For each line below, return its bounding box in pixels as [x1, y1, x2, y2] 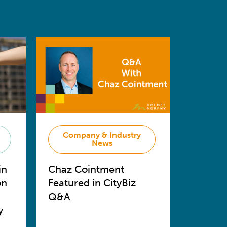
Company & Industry [63, 130, 141, 140]
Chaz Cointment [48, 163, 124, 176]
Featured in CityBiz [48, 177, 136, 190]
